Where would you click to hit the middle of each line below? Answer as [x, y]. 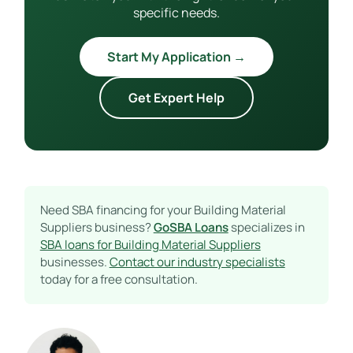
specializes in [266, 227]
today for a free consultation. [119, 279]
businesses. [74, 262]
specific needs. [176, 12]
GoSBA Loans [191, 227]
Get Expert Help [176, 97]
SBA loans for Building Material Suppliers [150, 244]
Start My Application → [176, 56]
